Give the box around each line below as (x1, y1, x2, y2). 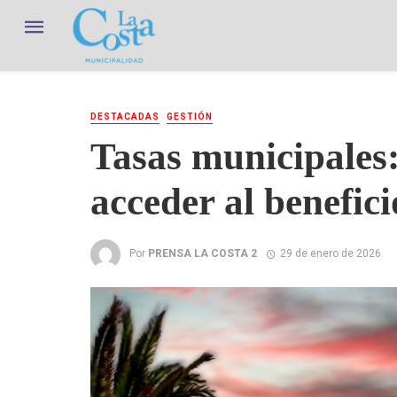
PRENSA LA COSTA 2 (148, 246, 257, 260)
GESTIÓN (167, 112, 213, 121)
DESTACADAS (90, 112, 160, 121)
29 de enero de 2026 (279, 246, 381, 260)
